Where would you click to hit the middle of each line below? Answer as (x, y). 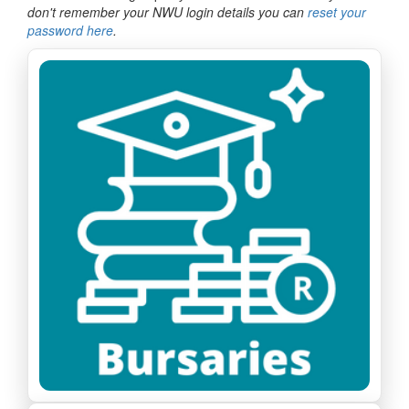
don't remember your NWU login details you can (168, 12)
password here (70, 30)
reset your (337, 12)
